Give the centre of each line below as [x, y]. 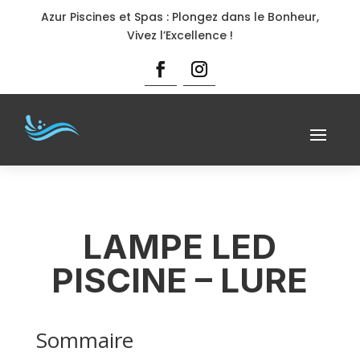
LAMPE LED [180, 246]
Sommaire [84, 340]
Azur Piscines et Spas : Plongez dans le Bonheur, [180, 17]
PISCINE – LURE [180, 280]
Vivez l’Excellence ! [180, 35]
